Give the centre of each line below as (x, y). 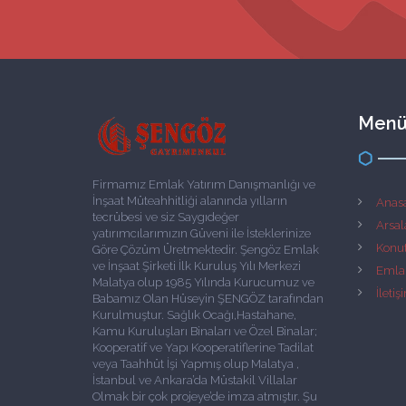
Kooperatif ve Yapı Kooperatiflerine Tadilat (203, 348)
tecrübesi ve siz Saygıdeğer (166, 217)
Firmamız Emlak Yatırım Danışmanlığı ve (204, 184)
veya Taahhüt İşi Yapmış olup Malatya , (196, 364)
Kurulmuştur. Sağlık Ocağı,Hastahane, (194, 315)
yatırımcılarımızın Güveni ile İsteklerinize (202, 233)
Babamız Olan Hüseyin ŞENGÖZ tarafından (208, 299)
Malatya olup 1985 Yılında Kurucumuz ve (203, 282)
